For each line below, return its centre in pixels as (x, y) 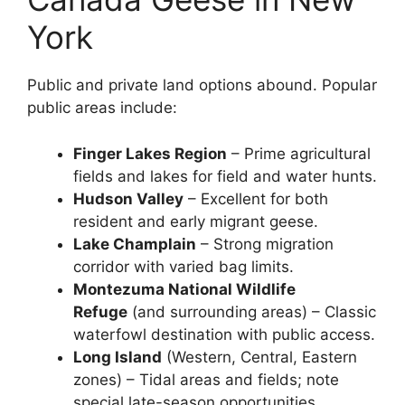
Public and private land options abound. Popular (202, 85)
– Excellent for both (256, 198)
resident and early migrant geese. (196, 221)
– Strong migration (265, 244)
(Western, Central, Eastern (259, 357)
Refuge (100, 311)
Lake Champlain (135, 244)
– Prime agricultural (299, 153)
